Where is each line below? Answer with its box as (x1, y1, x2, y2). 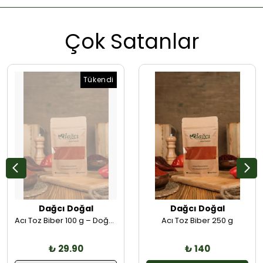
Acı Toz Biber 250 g (161, 214, 233, 226)
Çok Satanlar (64, 27, 199, 56)
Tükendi (83, 75, 114, 85)
